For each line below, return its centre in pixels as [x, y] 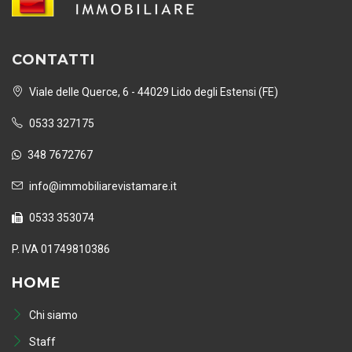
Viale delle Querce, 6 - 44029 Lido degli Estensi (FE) [152, 92]
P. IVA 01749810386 [61, 249]
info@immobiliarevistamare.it [102, 187]
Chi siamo [52, 315]
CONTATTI [53, 60]
